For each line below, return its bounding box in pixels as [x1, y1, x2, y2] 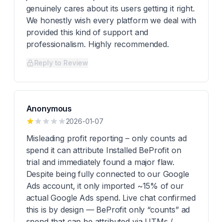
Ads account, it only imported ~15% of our [26, 181, 184, 191]
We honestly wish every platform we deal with [26, 15, 196, 25]
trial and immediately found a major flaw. [26, 157, 174, 167]
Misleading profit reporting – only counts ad [26, 133, 187, 143]
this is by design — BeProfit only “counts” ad [26, 205, 190, 215]
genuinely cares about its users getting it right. [26, 3, 195, 13]
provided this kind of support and [26, 27, 149, 37]
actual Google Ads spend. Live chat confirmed [26, 193, 196, 203]
